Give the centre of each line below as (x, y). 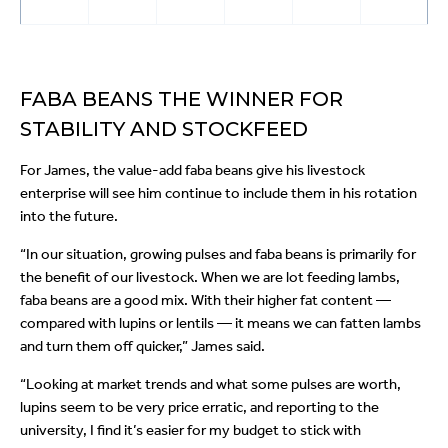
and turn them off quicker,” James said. (144, 346)
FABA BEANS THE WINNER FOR (181, 99)
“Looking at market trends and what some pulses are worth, (210, 384)
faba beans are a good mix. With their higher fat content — (205, 300)
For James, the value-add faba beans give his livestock (192, 170)
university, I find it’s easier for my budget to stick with (190, 430)
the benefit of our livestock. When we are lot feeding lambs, (210, 277)
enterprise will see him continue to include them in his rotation (218, 193)
